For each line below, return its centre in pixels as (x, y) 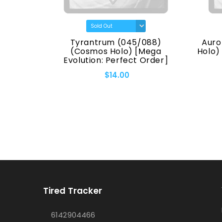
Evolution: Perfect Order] (116, 60)
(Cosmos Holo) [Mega (116, 52)
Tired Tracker (73, 191)
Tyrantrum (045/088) (116, 43)
